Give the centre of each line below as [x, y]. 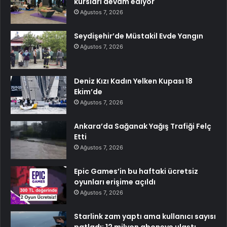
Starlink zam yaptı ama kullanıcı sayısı [145, 217]
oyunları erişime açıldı [115, 182]
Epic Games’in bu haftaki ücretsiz [136, 172]
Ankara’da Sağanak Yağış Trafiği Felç [143, 126]
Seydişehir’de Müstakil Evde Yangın [139, 36]
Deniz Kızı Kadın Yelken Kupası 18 [133, 81]
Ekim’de [88, 92]
